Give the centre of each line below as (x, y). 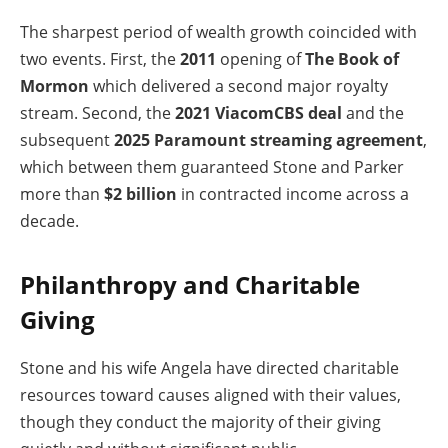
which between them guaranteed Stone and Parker (212, 167)
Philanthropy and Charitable (190, 285)
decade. (49, 221)
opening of (260, 59)
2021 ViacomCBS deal (258, 113)
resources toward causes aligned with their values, (210, 395)
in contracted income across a (293, 194)
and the (373, 113)
